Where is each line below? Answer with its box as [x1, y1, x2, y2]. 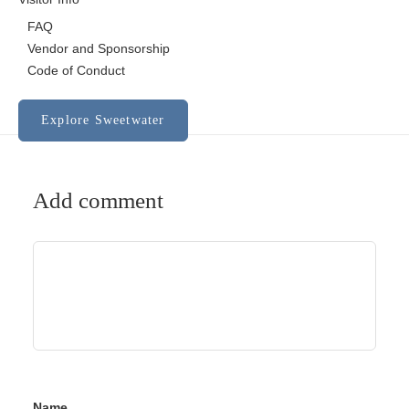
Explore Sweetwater [41, 113, 165, 127]
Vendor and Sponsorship [27, 41, 170, 56]
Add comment [33, 188, 163, 213]
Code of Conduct [27, 63, 125, 78]
